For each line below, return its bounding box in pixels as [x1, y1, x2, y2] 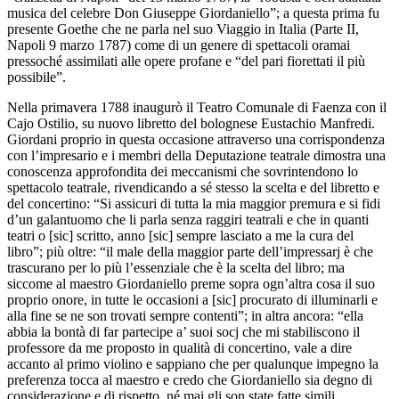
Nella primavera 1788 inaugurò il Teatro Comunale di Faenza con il [7, 100, 387, 116]
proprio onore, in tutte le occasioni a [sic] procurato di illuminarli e [7, 292, 378, 308]
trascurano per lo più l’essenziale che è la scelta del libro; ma [7, 260, 345, 276]
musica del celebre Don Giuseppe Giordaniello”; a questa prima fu [7, 5, 379, 21]
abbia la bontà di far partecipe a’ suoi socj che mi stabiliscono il [7, 324, 360, 340]
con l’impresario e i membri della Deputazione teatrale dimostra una [7, 148, 386, 164]
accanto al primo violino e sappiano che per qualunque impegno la [7, 356, 379, 372]
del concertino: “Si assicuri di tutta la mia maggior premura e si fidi [7, 196, 380, 212]
